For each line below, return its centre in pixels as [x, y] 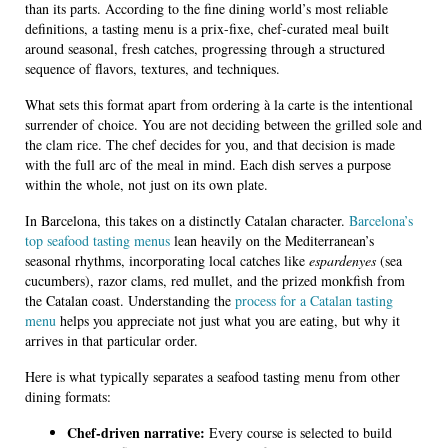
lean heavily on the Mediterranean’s [272, 241]
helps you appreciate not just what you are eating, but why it [228, 321]
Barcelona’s [381, 221]
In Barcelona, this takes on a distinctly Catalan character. [187, 221]
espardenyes [342, 261]
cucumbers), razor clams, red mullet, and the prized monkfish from [215, 281]
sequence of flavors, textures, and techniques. [152, 69]
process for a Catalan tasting [314, 301]
